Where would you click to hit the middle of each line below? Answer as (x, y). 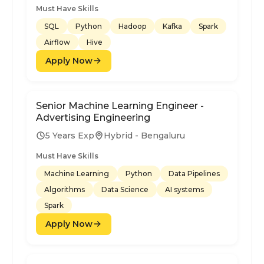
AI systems (184, 189)
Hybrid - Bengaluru (144, 135)
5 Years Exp (70, 135)
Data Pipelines (194, 173)
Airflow (57, 42)
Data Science (125, 189)
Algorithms (65, 189)
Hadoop (132, 26)
